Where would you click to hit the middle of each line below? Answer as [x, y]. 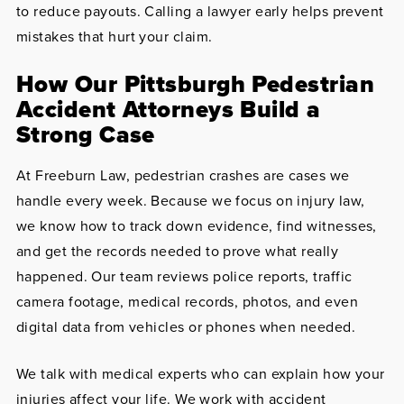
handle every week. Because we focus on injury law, [190, 201]
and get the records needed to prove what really [177, 251]
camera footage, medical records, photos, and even [187, 302]
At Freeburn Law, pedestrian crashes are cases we [183, 175]
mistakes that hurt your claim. [114, 37]
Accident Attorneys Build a [168, 109]
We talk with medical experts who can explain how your [200, 374]
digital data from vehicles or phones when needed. [185, 327]
